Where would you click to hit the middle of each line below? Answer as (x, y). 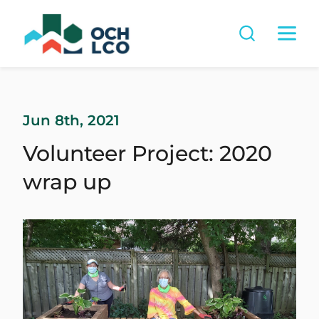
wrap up (67, 182)
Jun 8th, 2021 (71, 120)
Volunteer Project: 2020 (147, 153)
